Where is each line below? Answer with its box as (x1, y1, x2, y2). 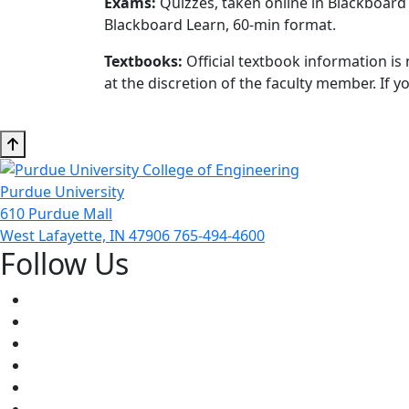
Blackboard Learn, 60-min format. (104, 14, 336, 35)
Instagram (28, 354, 100, 375)
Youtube (28, 332, 86, 353)
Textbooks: (104, 50, 183, 71)
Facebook (28, 288, 95, 309)
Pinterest (28, 376, 91, 397)
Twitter (28, 310, 78, 331)
